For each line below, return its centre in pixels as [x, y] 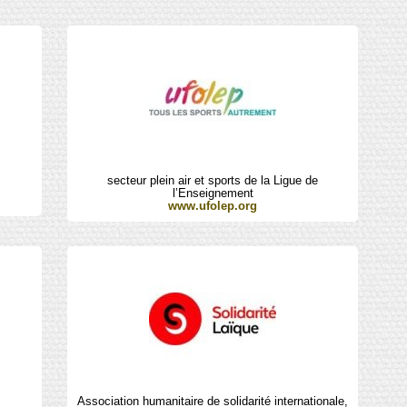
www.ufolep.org [213, 205]
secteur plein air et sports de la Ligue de [213, 180]
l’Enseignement [213, 193]
